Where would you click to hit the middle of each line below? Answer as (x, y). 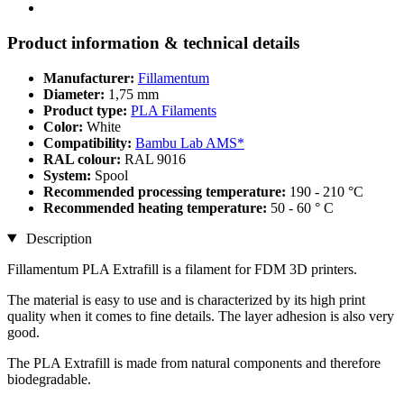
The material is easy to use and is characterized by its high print (186, 299)
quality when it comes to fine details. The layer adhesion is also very (201, 316)
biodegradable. (49, 379)
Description (57, 238)
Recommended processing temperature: (166, 191)
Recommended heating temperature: (157, 207)
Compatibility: (89, 142)
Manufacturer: (89, 78)
